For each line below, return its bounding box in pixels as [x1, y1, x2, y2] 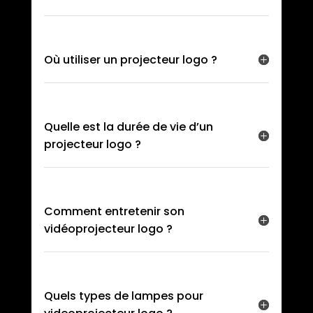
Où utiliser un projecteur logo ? [43, 51, 217, 68]
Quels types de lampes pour [43, 287, 203, 304]
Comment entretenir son [43, 203, 184, 219]
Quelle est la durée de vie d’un [43, 118, 213, 135]
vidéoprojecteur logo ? [43, 220, 173, 237]
